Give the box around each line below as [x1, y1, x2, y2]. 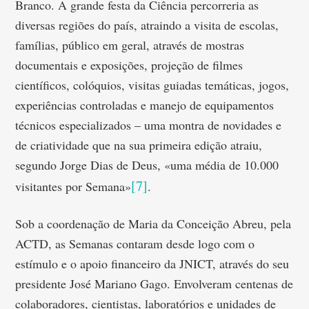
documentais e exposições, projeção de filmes [15, 57, 243, 73]
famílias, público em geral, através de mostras [15, 37, 245, 53]
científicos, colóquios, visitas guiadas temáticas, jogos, [15, 77, 290, 93]
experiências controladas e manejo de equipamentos [15, 97, 275, 113]
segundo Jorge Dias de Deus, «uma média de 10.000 [15, 157, 279, 173]
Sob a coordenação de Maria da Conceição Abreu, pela [15, 215, 292, 232]
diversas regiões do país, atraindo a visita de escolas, [15, 17, 279, 33]
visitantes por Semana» [15, 178, 132, 195]
